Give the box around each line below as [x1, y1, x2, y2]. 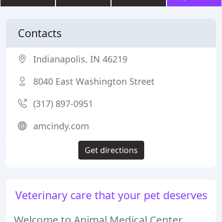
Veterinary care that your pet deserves [15, 188, 207, 202]
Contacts [18, 26, 61, 40]
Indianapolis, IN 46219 [33, 53, 127, 65]
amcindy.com [33, 120, 89, 132]
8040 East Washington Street [33, 75, 155, 87]
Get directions [84, 145, 138, 156]
